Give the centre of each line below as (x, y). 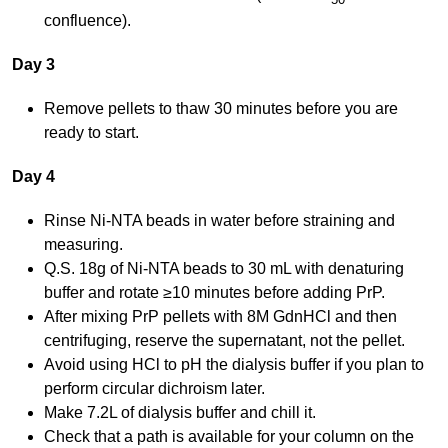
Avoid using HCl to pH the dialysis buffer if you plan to (233, 365)
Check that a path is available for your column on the (228, 437)
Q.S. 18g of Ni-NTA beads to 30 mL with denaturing (223, 269)
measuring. (83, 245)
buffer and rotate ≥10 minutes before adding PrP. (214, 293)
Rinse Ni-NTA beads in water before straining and (219, 221)
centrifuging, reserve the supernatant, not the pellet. (224, 341)
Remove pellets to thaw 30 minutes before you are (220, 109)
